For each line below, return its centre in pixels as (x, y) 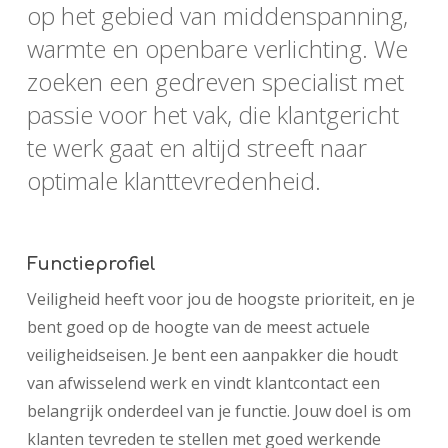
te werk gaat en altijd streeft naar (196, 147)
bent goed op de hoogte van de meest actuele (198, 327)
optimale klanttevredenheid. (173, 180)
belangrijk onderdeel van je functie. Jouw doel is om (218, 411)
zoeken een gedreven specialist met (215, 81)
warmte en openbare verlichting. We (217, 48)
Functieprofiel (91, 264)
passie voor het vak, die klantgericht (212, 114)
